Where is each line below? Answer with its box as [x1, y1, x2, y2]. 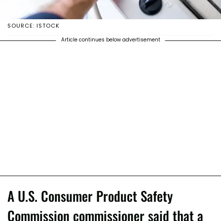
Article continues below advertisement [61, 36, 160, 44]
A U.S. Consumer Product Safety [7, 186, 173, 206]
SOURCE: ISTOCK [7, 22, 60, 30]
